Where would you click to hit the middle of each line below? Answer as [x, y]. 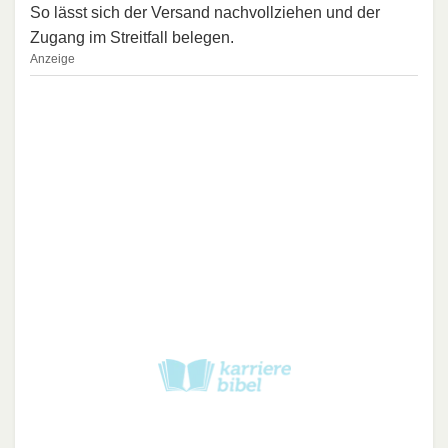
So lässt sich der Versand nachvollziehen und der [205, 13]
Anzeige [52, 59]
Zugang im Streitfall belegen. [132, 38]
